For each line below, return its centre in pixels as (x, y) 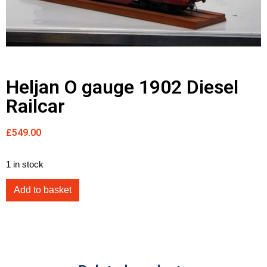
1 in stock (25, 165)
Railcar (35, 106)
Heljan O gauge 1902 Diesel (122, 87)
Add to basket (43, 190)
